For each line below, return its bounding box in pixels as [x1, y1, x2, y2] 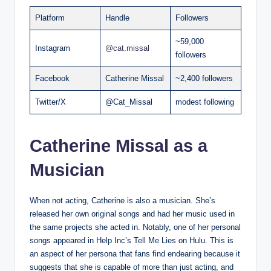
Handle [105, 13, 129, 22]
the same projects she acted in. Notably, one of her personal [30, 222, 241, 232]
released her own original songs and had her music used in [30, 209, 235, 218]
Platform [35, 13, 65, 22]
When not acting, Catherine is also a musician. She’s [30, 195, 215, 205]
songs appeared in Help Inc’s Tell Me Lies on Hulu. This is [30, 235, 233, 245]
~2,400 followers [175, 73, 233, 83]
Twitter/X [35, 97, 66, 106]
